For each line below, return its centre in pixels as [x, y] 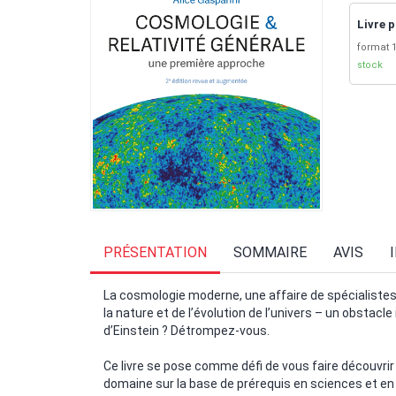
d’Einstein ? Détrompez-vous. [187, 330]
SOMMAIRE [270, 252]
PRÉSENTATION [155, 252]
